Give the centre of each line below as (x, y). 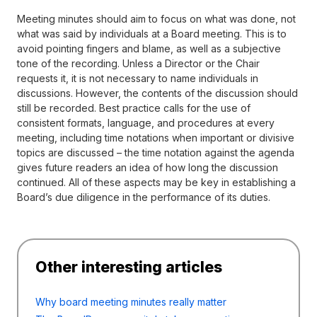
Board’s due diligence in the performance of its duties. (144, 197)
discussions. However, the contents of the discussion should (157, 93)
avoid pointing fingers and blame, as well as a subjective (149, 48)
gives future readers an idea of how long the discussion (148, 167)
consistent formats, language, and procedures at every (146, 122)
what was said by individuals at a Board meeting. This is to (152, 33)
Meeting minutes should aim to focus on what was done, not (156, 18)
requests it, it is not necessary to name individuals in (138, 78)
